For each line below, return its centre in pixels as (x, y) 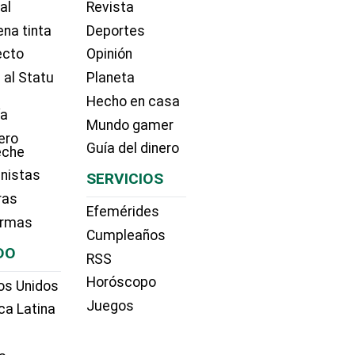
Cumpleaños (126, 235)
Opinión (109, 54)
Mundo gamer (130, 125)
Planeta (110, 78)
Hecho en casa (133, 101)
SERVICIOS (124, 179)
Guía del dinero (132, 149)
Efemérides (122, 212)
